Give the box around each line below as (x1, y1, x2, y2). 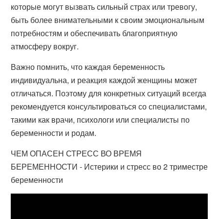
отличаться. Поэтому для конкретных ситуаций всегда (11, 88, 207, 99)
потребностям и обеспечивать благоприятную (11, 27, 178, 39)
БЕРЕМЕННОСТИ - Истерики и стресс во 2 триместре (11, 161, 208, 172)
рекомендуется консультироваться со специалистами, (11, 101, 207, 112)
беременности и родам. (11, 127, 97, 138)
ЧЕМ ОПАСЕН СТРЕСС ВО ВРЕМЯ (11, 148, 142, 159)
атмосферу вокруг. (11, 41, 79, 52)
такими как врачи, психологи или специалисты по (11, 114, 190, 125)
